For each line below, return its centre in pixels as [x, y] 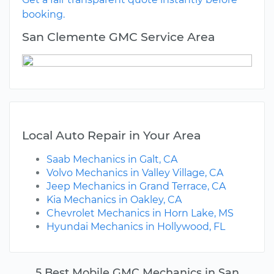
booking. [43, 15]
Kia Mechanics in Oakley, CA [114, 200]
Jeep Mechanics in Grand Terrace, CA [136, 187]
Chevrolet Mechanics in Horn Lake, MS [140, 213]
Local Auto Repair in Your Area [111, 135]
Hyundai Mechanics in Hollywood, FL [136, 227]
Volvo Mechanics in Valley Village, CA [135, 173]
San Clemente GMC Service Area [118, 37]
